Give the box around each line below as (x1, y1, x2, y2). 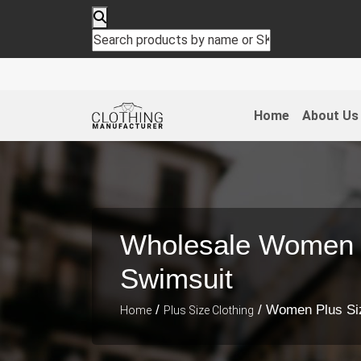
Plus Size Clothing (164, 303, 254, 317)
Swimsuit (120, 262, 233, 294)
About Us (301, 107, 359, 123)
